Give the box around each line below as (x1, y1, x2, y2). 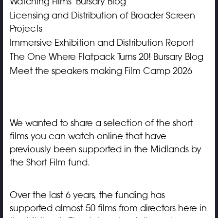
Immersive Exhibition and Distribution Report (9, 37, 194, 48)
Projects (9, 23, 42, 34)
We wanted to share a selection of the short (9, 117, 193, 128)
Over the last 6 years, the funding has (9, 189, 165, 200)
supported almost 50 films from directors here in (9, 202, 207, 214)
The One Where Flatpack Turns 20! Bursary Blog (9, 51, 203, 62)
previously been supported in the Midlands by (9, 144, 201, 155)
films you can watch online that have (9, 130, 166, 142)
